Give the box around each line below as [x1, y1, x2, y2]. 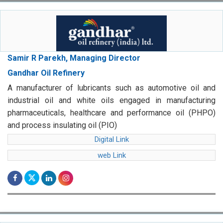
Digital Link [94, 135, 129, 144]
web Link [97, 151, 126, 160]
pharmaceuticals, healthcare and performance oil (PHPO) [7, 108, 216, 118]
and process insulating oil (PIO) [7, 120, 117, 130]
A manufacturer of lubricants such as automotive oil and [7, 83, 216, 93]
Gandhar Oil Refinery [7, 68, 85, 78]
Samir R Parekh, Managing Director [7, 53, 140, 63]
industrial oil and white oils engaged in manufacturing [7, 96, 216, 106]
